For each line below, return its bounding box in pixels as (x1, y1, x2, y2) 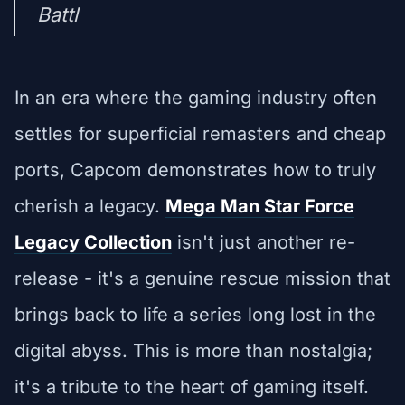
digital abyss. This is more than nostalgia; (14, 339, 372, 362)
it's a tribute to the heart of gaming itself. (14, 375, 369, 398)
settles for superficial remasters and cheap (14, 122, 386, 145)
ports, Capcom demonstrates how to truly (14, 158, 376, 181)
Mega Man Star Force (165, 194, 354, 217)
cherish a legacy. (14, 194, 165, 217)
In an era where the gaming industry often (14, 86, 377, 108)
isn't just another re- (172, 231, 355, 253)
